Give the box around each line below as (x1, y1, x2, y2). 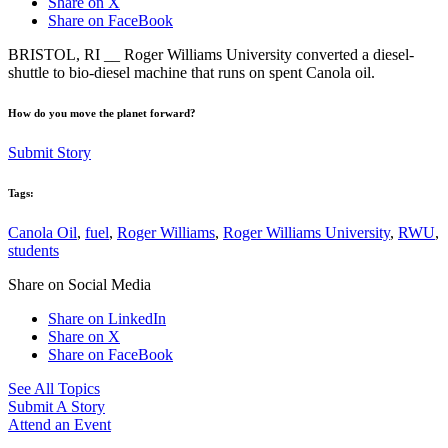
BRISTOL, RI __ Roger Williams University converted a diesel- (8, 45, 414, 63)
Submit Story (8, 143, 91, 161)
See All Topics (8, 379, 100, 397)
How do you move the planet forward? (8, 106, 196, 119)
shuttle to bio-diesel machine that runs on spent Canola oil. (8, 63, 375, 81)
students (8, 241, 59, 259)
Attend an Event (8, 415, 111, 433)
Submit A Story (8, 397, 105, 415)
